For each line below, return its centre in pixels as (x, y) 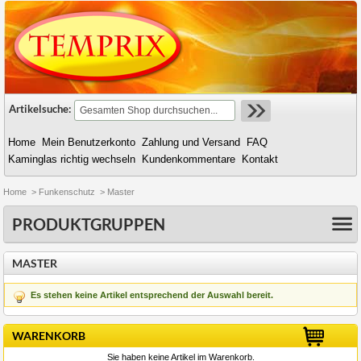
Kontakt (260, 159)
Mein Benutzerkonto (89, 142)
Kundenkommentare (189, 159)
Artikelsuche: (40, 109)
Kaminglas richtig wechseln (72, 159)
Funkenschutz (67, 192)
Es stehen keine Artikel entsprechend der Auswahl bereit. (152, 295)
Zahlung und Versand (191, 142)
